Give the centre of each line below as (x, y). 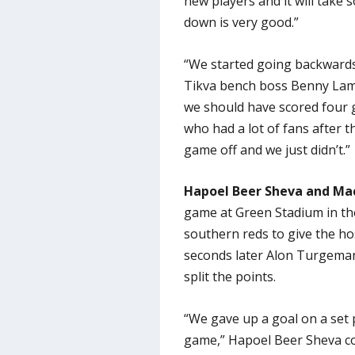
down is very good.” (241, 23)
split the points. (229, 277)
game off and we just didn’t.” (267, 149)
